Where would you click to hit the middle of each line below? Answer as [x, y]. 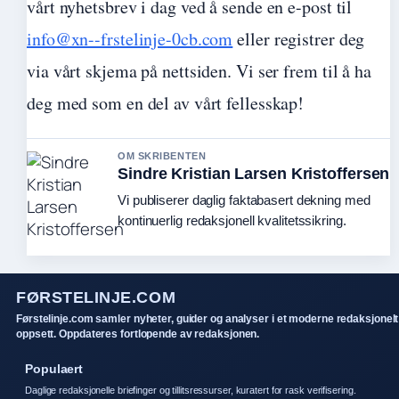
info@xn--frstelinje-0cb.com [130, 39]
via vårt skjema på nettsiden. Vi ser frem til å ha [199, 71]
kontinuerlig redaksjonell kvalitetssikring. [232, 220]
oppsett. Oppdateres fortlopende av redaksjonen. [138, 334]
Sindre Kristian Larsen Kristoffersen [254, 174]
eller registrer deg [299, 39]
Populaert [54, 369]
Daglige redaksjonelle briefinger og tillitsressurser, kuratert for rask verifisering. [191, 390]
